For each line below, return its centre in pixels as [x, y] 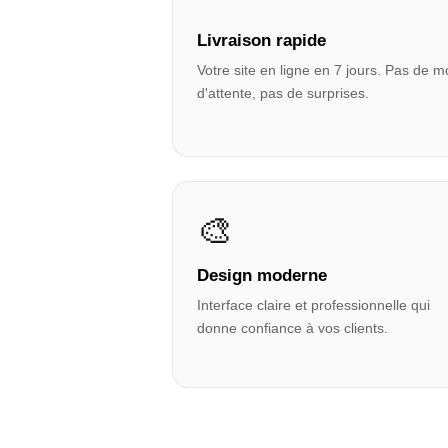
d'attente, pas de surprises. [283, 93]
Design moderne [262, 275]
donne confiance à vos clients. [292, 328]
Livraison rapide [261, 40]
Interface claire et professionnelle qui [313, 305]
